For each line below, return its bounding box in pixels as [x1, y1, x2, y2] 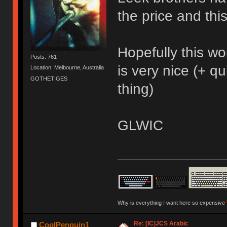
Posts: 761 [30, 54, 57, 60]
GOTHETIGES [30, 75, 68, 82]
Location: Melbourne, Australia [30, 64, 104, 71]
